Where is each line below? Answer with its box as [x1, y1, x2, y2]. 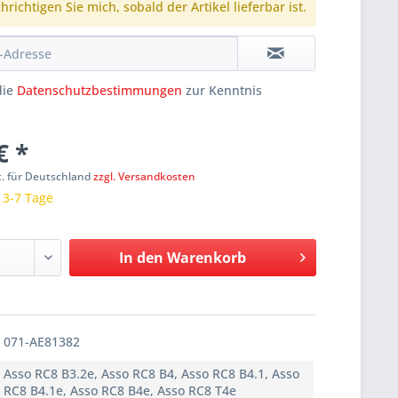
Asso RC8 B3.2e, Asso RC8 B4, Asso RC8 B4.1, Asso [4, 365, 300, 383]
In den [118, 248, 163, 268]
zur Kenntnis [182, 82, 263, 99]
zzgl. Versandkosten [93, 169, 196, 185]
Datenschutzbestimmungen [17, 82, 183, 99]
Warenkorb [166, 248, 246, 268]
